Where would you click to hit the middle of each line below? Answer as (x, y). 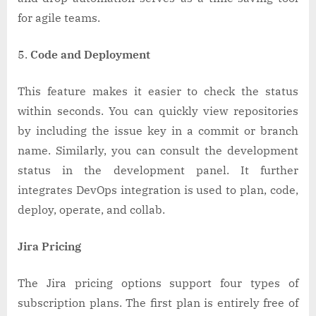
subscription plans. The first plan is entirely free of (158, 303)
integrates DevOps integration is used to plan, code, (158, 190)
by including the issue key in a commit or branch (158, 131)
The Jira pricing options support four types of (158, 283)
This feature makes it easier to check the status (158, 91)
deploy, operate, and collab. (93, 210)
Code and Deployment (93, 55)
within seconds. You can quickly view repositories (158, 111)
